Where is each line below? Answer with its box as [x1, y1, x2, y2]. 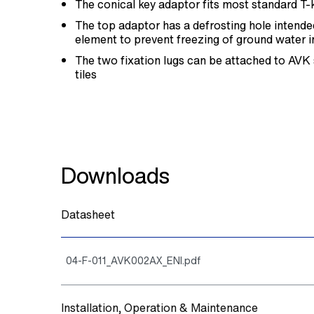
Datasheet [61, 206, 115, 223]
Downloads [61, 159, 170, 191]
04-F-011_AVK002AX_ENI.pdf [66, 253, 200, 268]
